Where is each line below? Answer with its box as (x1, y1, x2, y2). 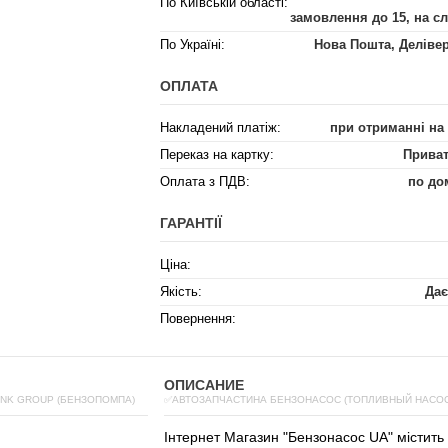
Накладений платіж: (160, 120, 281, 135)
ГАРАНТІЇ (160, 215, 222, 231)
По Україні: (160, 37, 225, 52)
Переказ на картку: (160, 147, 274, 162)
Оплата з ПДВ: (160, 174, 250, 189)
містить (397, 429, 445, 445)
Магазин (224, 429, 280, 445)
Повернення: (160, 311, 236, 326)
